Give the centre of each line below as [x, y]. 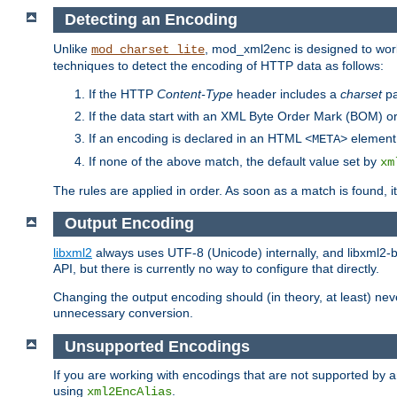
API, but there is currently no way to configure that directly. [216, 269]
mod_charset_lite [148, 49]
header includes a [287, 93]
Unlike [72, 48]
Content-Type [195, 93]
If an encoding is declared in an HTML [197, 138]
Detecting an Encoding [151, 20]
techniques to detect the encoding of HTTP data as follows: [218, 65]
